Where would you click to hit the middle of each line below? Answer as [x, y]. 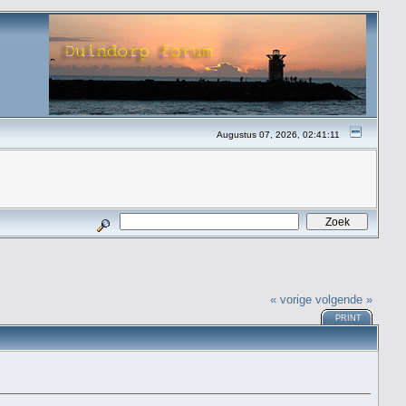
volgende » [344, 299]
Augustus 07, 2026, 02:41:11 [279, 135]
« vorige [291, 299]
